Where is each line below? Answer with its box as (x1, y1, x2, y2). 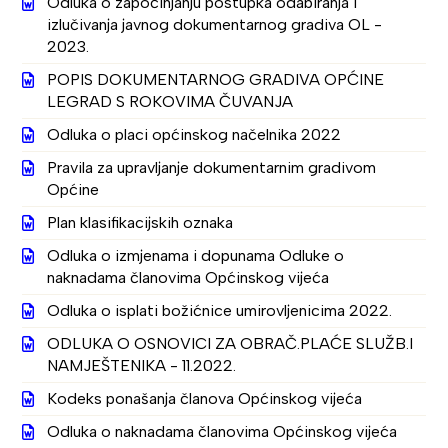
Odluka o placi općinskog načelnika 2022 (47, 125, 342, 144)
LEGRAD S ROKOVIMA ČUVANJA (47, 92, 294, 111)
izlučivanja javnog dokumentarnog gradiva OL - (47, 15, 383, 34)
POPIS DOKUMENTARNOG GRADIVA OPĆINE (47, 70, 385, 89)
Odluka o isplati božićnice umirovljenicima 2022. (47, 301, 393, 320)
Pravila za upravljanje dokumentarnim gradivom (47, 158, 377, 177)
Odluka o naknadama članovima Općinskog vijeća (47, 422, 398, 441)
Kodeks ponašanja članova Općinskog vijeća (47, 389, 363, 408)
